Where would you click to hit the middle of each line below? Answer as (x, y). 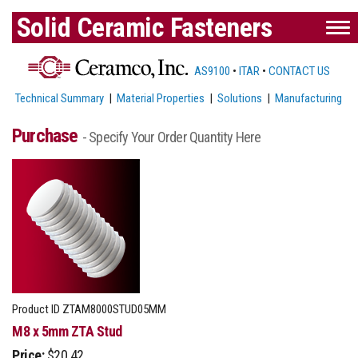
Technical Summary (60, 98)
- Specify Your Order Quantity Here (171, 137)
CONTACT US (299, 71)
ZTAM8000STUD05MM (113, 309)
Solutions (240, 98)
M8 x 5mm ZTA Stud (67, 331)
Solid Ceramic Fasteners (144, 27)
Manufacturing (309, 98)
